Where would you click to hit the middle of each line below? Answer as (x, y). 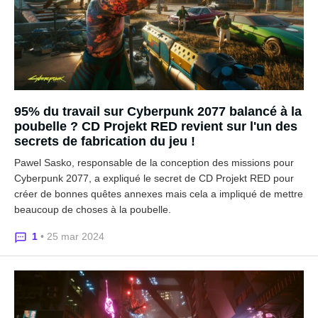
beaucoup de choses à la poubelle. (93, 209)
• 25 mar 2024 (72, 236)
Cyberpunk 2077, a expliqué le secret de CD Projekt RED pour (154, 178)
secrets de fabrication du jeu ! (105, 141)
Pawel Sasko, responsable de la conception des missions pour (154, 163)
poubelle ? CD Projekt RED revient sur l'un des (156, 126)
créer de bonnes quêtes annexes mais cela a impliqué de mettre (159, 194)
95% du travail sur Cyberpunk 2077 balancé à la (158, 111)
